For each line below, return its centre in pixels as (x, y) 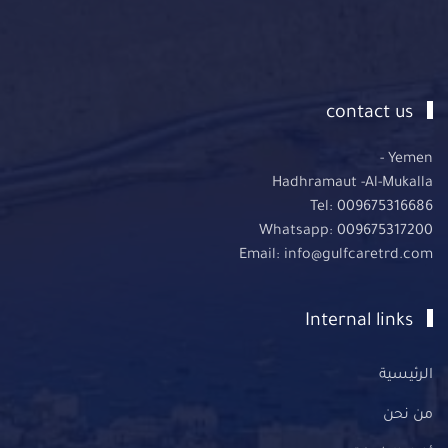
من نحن (408, 416)
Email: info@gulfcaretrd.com (336, 256)
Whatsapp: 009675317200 (346, 232)
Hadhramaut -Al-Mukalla (352, 184)
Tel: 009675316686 (371, 208)
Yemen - (410, 160)
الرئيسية (406, 376)
